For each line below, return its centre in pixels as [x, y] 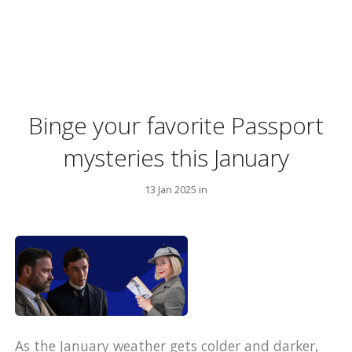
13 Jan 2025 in [176, 189]
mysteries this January [176, 158]
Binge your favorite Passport [176, 126]
